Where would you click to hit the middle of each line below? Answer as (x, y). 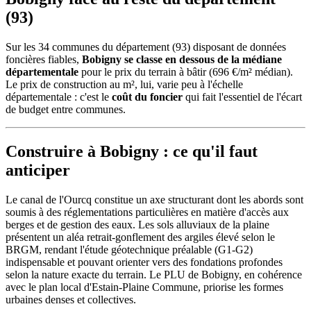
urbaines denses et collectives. (71, 299)
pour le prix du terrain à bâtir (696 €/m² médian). (186, 72)
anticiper (38, 170)
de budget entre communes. (66, 109)
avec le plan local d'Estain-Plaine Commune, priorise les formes (144, 287)
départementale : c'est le (59, 96)
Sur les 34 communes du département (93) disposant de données (146, 47)
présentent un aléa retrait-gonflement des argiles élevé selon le (140, 237)
